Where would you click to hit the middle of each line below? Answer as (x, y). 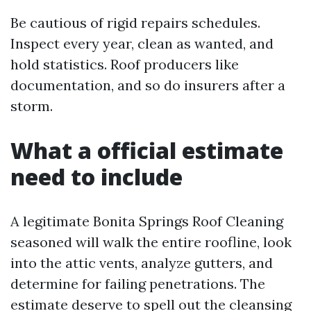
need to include (96, 177)
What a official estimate (147, 150)
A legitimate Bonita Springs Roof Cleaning (147, 221)
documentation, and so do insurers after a (148, 85)
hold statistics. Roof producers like (125, 64)
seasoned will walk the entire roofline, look (151, 242)
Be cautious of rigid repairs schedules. (135, 23)
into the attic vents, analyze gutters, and (142, 263)
